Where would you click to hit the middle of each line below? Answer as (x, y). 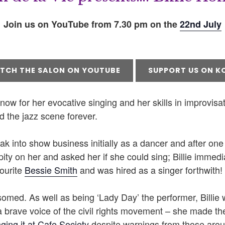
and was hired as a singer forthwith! (150, 170)
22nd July (201, 24)
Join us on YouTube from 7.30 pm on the (92, 24)
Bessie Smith (51, 170)
